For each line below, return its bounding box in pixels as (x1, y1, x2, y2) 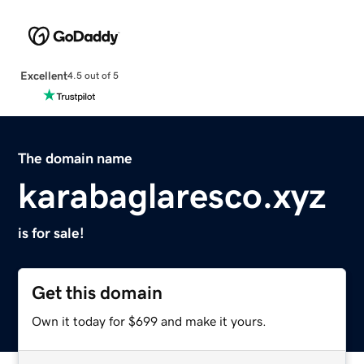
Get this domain (32, 283, 163, 302)
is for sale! (18, 225, 85, 240)
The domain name (18, 150, 133, 166)
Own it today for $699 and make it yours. (32, 314, 267, 327)
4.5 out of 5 (67, 71, 119, 81)
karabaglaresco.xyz (18, 177, 327, 214)
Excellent (19, 69, 67, 81)
